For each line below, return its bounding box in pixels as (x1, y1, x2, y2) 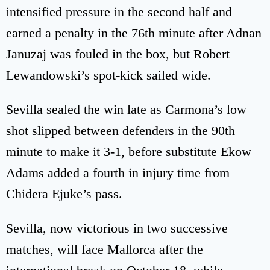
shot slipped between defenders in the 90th (6, 123, 235, 139)
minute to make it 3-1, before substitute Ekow (6, 144, 251, 160)
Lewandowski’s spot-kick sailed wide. (6, 67, 211, 83)
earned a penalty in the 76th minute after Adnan (6, 25, 262, 41)
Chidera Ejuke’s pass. (6, 186, 122, 202)
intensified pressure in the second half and (6, 4, 232, 20)
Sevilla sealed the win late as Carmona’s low (6, 102, 246, 118)
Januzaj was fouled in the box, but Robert (6, 46, 230, 62)
